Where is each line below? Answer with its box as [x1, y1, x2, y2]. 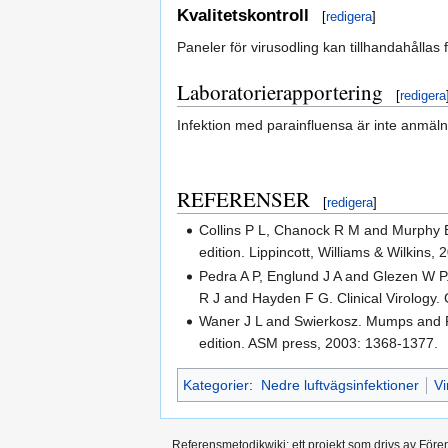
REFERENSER [177, 185, 310, 214]
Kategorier [183, 377, 249, 394]
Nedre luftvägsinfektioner [260, 377, 419, 394]
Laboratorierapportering [177, 78, 383, 107]
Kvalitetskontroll [177, 6, 309, 26]
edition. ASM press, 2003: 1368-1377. [199, 335, 439, 352]
